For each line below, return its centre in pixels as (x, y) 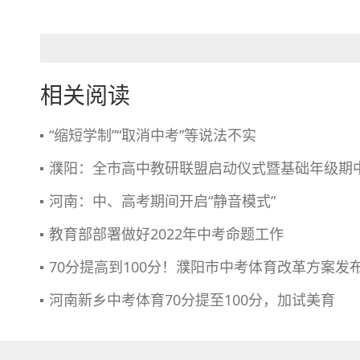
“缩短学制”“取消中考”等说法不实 (153, 135)
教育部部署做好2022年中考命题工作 (166, 234)
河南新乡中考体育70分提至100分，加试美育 (192, 300)
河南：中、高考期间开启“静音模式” (162, 201)
